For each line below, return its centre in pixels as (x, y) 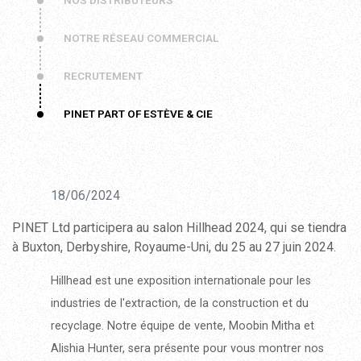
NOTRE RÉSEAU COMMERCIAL (141, 38)
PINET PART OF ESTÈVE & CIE (138, 114)
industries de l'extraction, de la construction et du (180, 303)
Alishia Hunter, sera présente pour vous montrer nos (187, 349)
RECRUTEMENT (103, 76)
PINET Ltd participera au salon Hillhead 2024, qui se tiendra (179, 228)
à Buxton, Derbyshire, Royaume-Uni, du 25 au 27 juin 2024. (174, 247)
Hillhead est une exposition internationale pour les (181, 281)
